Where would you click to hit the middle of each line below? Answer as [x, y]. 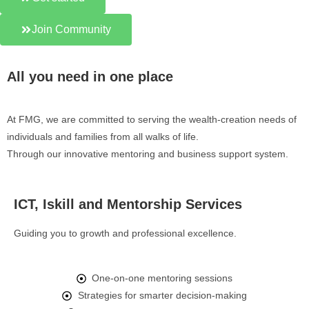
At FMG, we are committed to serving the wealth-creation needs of [152, 119]
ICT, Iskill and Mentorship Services [128, 204]
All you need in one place [90, 77]
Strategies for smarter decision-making [162, 295]
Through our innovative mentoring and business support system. [148, 154]
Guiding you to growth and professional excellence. [125, 233]
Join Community [71, 29]
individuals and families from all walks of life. [103, 137]
